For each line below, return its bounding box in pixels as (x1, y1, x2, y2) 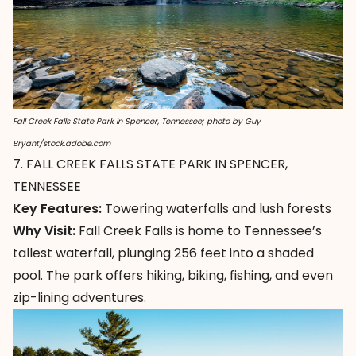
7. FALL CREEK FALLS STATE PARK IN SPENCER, (13, 155, 288, 174)
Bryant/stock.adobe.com (13, 137, 110, 150)
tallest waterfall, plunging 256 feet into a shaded (13, 244, 314, 263)
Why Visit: (13, 222, 75, 241)
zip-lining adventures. (13, 288, 146, 308)
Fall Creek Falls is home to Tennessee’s (75, 222, 322, 241)
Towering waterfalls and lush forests (102, 199, 331, 219)
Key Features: (13, 199, 102, 219)
